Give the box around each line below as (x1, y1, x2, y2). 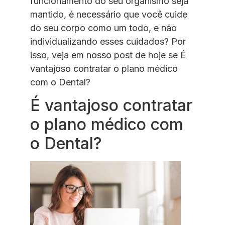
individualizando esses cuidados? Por (30, 36, 186, 47)
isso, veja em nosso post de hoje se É (30, 49, 186, 60)
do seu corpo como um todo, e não (30, 22, 177, 33)
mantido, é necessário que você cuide (30, 9, 187, 20)
